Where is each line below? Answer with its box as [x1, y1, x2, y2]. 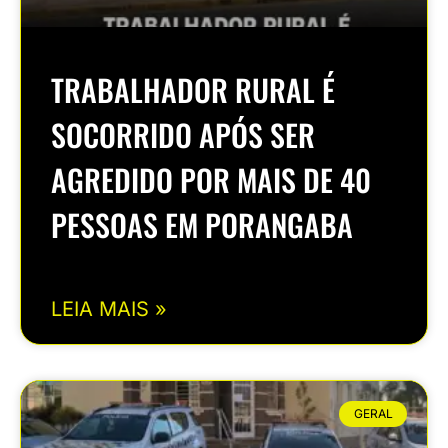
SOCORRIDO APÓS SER [51, 111, 315, 157]
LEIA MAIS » [51, 296, 167, 321]
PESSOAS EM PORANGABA [51, 201, 353, 247]
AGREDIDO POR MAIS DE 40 [51, 156, 371, 202]
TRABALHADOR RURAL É [51, 66, 335, 112]
